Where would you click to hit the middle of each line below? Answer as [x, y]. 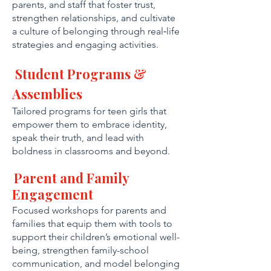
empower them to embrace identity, [90, 124]
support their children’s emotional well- [96, 237]
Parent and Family [71, 178]
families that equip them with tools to [92, 224]
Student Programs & [81, 74]
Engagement [53, 194]
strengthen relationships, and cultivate [94, 18]
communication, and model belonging [96, 263]
